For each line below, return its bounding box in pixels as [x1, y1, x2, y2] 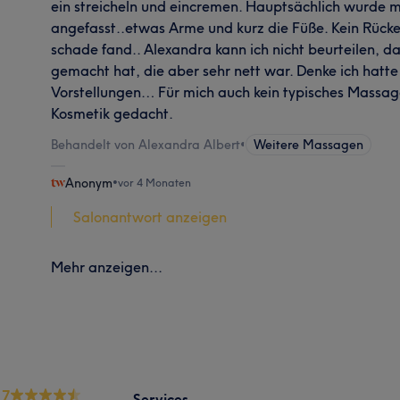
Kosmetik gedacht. [51, 104, 174, 122]
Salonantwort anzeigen [73, 207, 228, 226]
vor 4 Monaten [118, 175, 192, 189]
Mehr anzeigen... [51, 257, 163, 276]
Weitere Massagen [254, 136, 364, 153]
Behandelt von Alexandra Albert [51, 136, 241, 153]
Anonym [65, 174, 113, 191]
